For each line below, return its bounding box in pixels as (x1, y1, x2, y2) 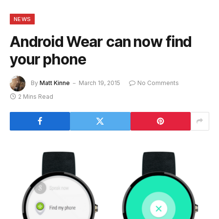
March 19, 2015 (79, 79, 120, 87)
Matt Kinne (40, 79, 70, 87)
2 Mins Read (18, 92, 53, 100)
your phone (10, 50, 87, 68)
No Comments (137, 79, 179, 87)
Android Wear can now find (10, 32, 192, 50)
